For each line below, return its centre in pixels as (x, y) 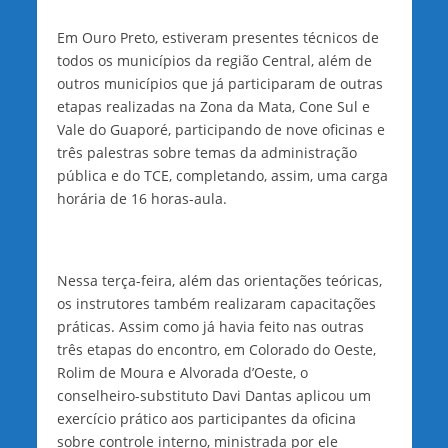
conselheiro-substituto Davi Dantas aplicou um (213, 395)
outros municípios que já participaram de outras (219, 83)
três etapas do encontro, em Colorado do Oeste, (216, 349)
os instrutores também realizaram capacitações (216, 303)
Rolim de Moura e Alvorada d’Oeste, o (182, 372)
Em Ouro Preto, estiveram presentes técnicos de (217, 37)
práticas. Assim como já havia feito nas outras (210, 326)
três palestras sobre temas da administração (206, 152)
